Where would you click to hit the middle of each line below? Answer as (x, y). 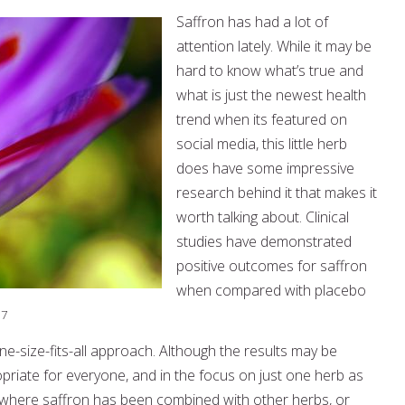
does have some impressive (265, 168)
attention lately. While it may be (274, 46)
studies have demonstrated (264, 241)
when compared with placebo (271, 290)
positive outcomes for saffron (272, 266)
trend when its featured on (262, 119)
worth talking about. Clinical (263, 217)
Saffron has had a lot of (252, 22)
